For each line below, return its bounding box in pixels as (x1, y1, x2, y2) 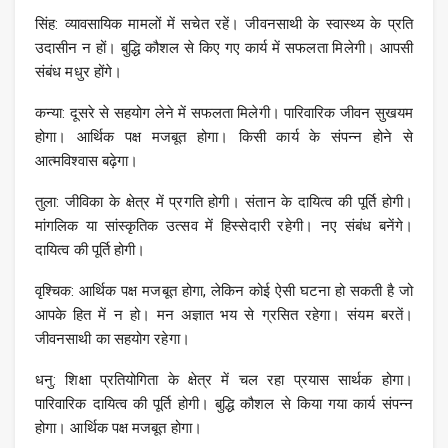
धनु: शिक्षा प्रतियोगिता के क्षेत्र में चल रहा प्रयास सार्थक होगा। (35, 371, 413, 390)
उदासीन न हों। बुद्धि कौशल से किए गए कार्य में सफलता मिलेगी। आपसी (35, 39, 413, 58)
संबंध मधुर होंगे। (35, 63, 123, 82)
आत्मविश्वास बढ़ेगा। (35, 152, 139, 171)
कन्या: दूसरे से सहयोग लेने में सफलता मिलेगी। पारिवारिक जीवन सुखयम (35, 104, 413, 123)
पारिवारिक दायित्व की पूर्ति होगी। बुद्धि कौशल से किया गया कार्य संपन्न (35, 395, 413, 414)
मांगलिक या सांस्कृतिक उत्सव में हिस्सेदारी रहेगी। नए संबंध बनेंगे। (35, 217, 413, 236)
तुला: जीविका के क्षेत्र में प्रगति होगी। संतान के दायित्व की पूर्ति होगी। (35, 193, 413, 212)
